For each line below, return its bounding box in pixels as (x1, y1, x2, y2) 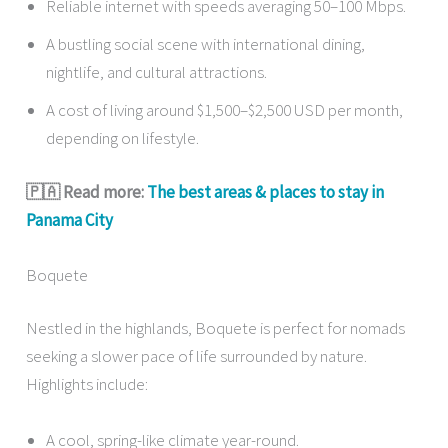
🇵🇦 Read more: (26, 180, 148, 203)
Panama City (26, 208, 114, 231)
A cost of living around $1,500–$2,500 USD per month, (46, 99, 404, 122)
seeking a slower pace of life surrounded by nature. (26, 345, 368, 368)
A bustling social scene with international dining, (46, 33, 366, 56)
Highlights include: (26, 373, 149, 396)
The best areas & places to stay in (147, 180, 385, 203)
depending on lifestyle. (46, 127, 200, 150)
